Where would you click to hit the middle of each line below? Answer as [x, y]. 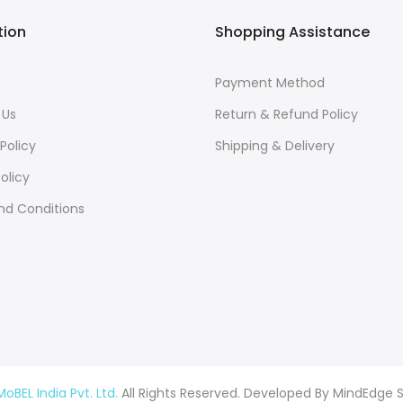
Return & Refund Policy [287, 115]
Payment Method [270, 83]
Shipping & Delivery [275, 146]
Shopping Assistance [292, 32]
